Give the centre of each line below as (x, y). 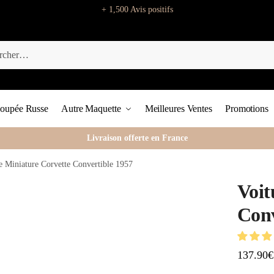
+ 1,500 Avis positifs (137, 9)
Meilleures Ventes (178, 109)
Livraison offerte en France (137, 138)
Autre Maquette (91, 109)
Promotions (246, 109)
